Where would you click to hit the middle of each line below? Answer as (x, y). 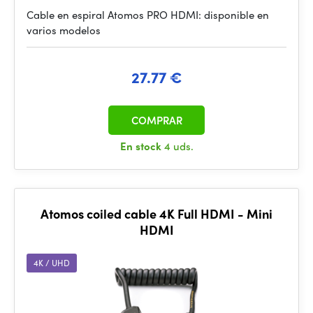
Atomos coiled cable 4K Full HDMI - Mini (156, 213)
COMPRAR (156, 120)
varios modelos (64, 30)
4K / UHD (52, 263)
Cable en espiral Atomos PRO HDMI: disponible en (148, 15)
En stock (142, 146)
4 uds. (179, 146)
